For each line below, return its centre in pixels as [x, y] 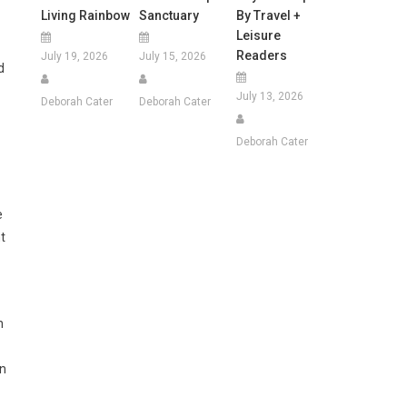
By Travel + [268, 15]
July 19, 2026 [75, 56]
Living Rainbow [86, 15]
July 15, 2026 [172, 56]
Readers [261, 55]
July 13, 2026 [269, 96]
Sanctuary [169, 15]
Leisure [258, 35]
